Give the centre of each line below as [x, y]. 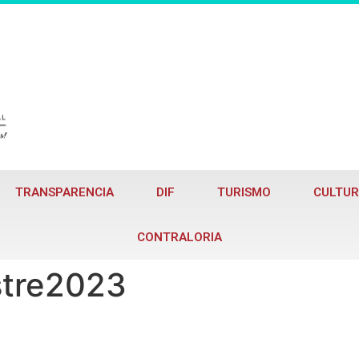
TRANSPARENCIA [64, 192]
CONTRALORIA [179, 237]
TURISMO [244, 192]
